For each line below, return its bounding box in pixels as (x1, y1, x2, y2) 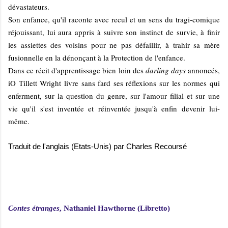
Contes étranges (8, 204, 60, 212)
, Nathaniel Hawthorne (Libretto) (60, 204, 170, 212)
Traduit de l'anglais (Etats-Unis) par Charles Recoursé (8, 141, 187, 151)
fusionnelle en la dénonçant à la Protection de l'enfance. (8, 52, 185, 63)
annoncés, (185, 65, 220, 75)
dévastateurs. (8, 1, 49, 12)
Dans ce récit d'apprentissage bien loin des (8, 65, 146, 75)
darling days (145, 65, 186, 75)
